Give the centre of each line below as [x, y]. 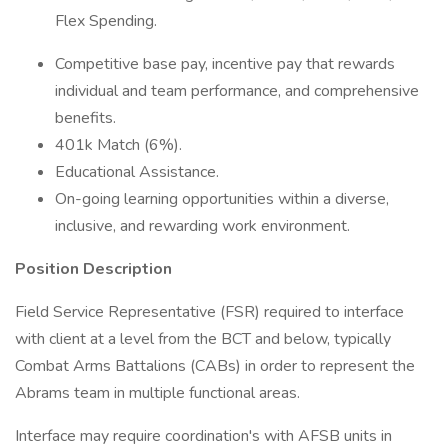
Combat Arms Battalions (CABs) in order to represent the [215, 366]
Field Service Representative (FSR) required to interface [209, 312]
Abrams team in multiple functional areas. [157, 393]
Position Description [93, 269]
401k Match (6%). [118, 145]
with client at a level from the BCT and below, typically [203, 339]
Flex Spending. [106, 21]
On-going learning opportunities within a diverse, [222, 199]
